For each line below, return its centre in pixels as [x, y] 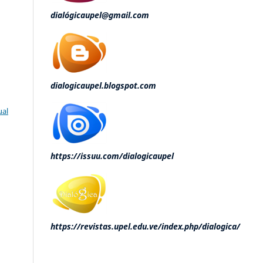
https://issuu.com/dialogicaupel [112, 156]
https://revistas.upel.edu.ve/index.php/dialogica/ [145, 226]
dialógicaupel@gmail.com [100, 15]
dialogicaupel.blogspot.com [103, 85]
